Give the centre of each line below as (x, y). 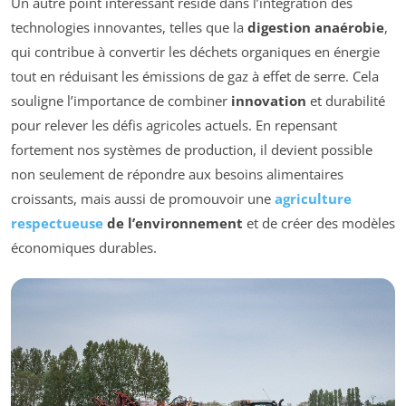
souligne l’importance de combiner (121, 100)
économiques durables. (84, 247)
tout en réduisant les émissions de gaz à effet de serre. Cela (195, 76)
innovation (269, 100)
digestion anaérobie (316, 27)
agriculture (313, 198)
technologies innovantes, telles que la (129, 27)
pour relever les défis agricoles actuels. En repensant (174, 125)
